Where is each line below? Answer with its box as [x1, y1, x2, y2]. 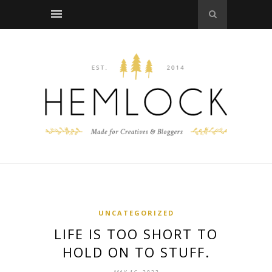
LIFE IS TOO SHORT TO [54, 224, 218, 243]
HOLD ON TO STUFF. [62, 242, 210, 261]
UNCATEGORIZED [98, 208, 174, 217]
